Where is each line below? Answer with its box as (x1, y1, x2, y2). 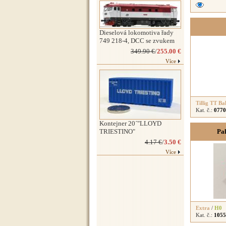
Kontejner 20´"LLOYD (99, 120, 161, 127)
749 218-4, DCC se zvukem (99, 37, 175, 44)
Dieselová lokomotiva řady (99, 29, 174, 36)
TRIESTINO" (99, 128, 135, 135)
